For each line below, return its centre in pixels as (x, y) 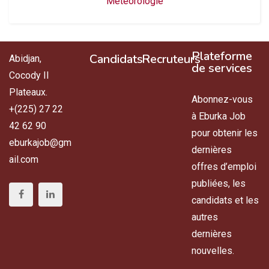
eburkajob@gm (40, 143)
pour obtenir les (225, 133)
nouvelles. (213, 251)
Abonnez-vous (222, 99)
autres (205, 217)
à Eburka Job (219, 116)
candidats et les (225, 200)
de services (222, 68)
